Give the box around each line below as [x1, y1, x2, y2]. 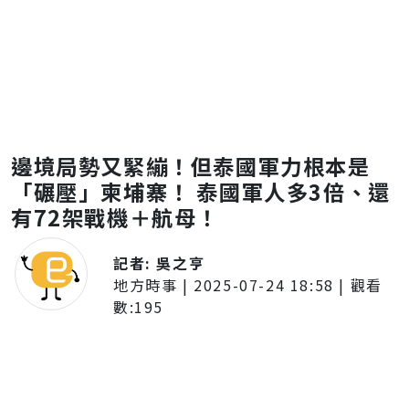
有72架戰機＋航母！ [11, 202, 220, 233]
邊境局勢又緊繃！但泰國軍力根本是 [11, 151, 371, 182]
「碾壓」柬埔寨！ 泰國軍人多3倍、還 [11, 176, 391, 207]
